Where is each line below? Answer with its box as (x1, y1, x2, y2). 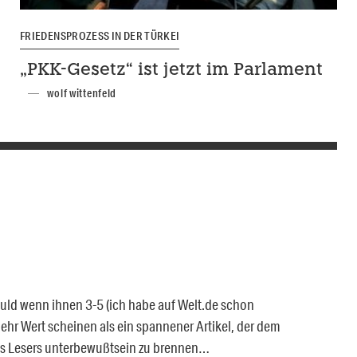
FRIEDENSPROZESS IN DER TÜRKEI (19, 29, 180, 44)
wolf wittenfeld (47, 86, 117, 101)
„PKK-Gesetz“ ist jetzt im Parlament (19, 62, 323, 80)
